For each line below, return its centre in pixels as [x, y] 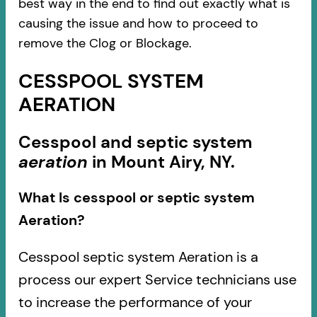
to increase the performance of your [135, 302]
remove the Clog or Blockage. [105, 43]
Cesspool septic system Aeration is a [138, 257]
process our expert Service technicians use [157, 280]
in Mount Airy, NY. [161, 162]
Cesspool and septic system [135, 142]
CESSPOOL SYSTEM [111, 81]
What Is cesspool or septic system [136, 198]
